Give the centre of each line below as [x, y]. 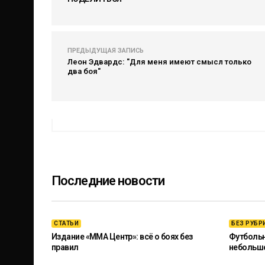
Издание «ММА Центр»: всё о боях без [122, 237]
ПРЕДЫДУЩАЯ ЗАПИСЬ [106, 51]
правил [65, 247]
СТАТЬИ [66, 223]
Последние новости [108, 181]
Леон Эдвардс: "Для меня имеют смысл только [159, 62]
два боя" [84, 71]
